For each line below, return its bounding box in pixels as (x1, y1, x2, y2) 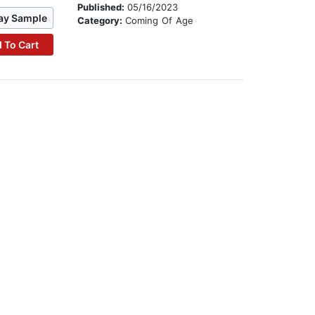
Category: (77, 15, 126, 27)
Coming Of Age (125, 15, 194, 27)
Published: (77, 1, 128, 13)
